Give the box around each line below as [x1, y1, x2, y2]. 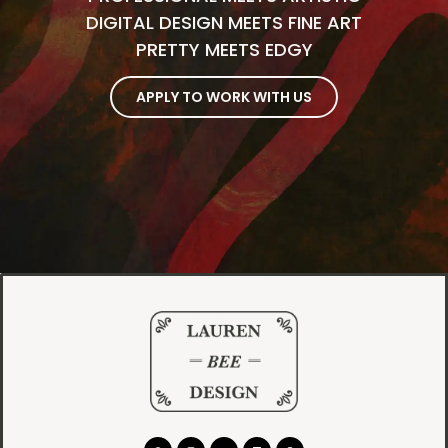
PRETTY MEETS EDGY [135, 37, 313, 63]
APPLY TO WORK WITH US [136, 86, 312, 107]
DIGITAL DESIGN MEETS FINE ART [86, 10, 362, 36]
